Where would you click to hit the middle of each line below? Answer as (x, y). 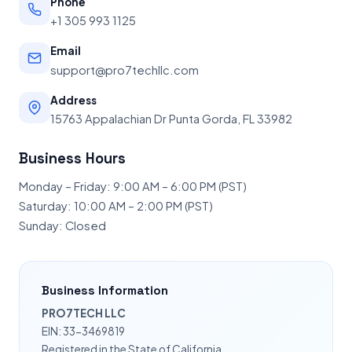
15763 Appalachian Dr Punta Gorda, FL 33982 (171, 119)
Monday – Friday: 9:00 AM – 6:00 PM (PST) (133, 187)
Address (73, 100)
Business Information (105, 291)
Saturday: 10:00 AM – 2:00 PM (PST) (116, 206)
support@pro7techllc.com (125, 70)
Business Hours (72, 159)
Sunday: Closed (62, 226)
